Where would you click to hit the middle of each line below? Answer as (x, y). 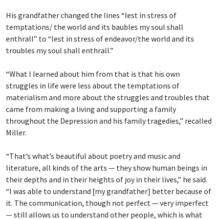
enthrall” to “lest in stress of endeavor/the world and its (100, 38)
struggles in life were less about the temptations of (93, 85)
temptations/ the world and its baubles (72, 27)
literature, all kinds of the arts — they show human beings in (107, 167)
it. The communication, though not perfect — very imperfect (107, 203)
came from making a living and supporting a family (91, 109)
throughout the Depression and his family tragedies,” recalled (109, 120)
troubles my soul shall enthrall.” (60, 50)
